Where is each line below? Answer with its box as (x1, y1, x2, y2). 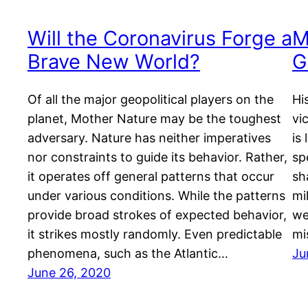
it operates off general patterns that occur (27, 169, 274, 184)
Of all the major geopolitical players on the (27, 92, 274, 107)
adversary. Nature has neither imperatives (27, 131, 271, 146)
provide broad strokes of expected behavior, (27, 208, 287, 223)
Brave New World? (27, 49, 200, 74)
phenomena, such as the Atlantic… (27, 246, 228, 261)
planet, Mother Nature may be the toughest (27, 111, 281, 126)
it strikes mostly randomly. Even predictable (27, 227, 282, 242)
